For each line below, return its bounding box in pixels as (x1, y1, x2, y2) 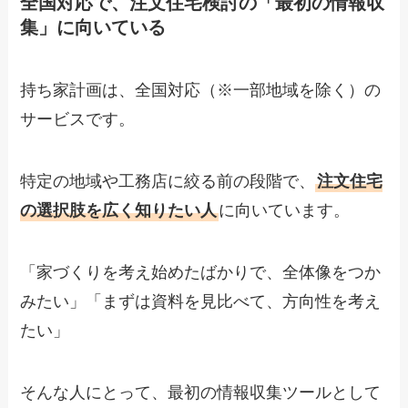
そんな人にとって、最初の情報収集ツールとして (20, 382, 382, 402)
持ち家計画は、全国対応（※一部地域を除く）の (20, 81, 382, 100)
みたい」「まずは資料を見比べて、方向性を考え (20, 291, 382, 311)
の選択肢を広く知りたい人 (20, 201, 218, 219)
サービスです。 (20, 110, 136, 129)
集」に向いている (20, 16, 167, 37)
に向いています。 (219, 201, 351, 219)
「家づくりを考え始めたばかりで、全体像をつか (20, 262, 382, 281)
